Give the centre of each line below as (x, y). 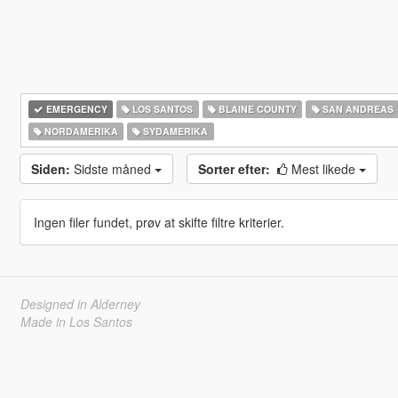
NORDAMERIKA (80, 131)
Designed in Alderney (80, 304)
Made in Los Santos (76, 322)
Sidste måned (114, 169)
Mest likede (325, 169)
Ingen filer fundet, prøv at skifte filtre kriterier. (159, 222)
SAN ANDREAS (356, 109)
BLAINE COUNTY (256, 109)
